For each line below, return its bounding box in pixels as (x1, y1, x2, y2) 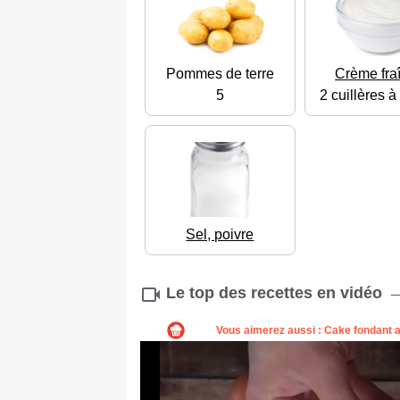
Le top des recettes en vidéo (166, 284, 382, 303)
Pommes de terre (165, 66, 274, 82)
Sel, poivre (186, 227, 254, 243)
